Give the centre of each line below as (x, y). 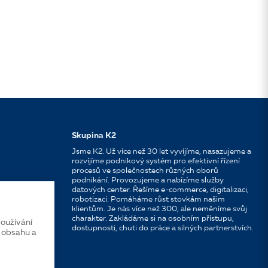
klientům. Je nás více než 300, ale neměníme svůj (159, 209)
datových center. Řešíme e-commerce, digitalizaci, (160, 190)
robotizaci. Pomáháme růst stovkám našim (148, 200)
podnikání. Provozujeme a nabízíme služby (147, 180)
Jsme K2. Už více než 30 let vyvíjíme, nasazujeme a (161, 152)
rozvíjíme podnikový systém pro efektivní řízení (156, 161)
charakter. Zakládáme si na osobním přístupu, (153, 219)
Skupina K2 (94, 136)
